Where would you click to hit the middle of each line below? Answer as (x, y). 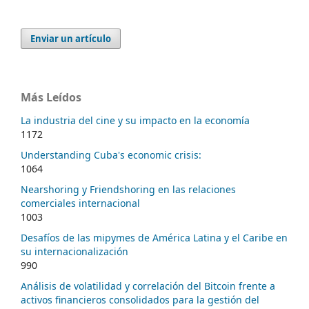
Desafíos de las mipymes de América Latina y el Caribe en (154, 238)
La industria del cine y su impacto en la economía (135, 121)
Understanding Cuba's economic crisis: (111, 155)
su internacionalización (74, 252)
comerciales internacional (80, 203)
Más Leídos (51, 97)
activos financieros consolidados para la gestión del (140, 300)
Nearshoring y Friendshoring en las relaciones (128, 190)
